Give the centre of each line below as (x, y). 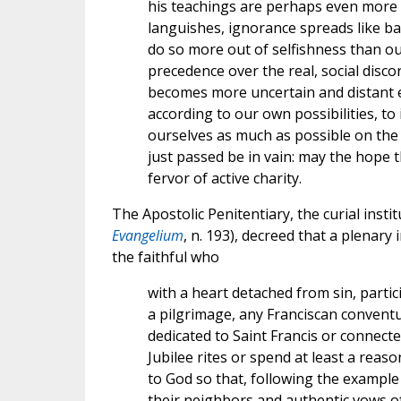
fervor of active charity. (224, 179)
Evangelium (147, 236)
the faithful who (165, 257)
